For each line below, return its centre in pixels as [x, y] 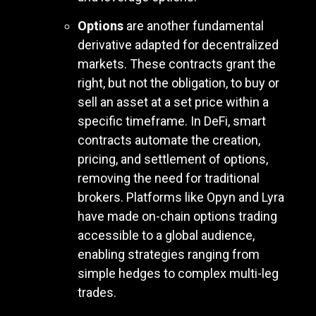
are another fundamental [194, 26]
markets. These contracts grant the [177, 64]
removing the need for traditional [169, 178]
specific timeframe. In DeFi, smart [172, 121]
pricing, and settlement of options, [173, 159]
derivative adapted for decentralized [178, 45]
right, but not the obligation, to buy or [178, 83]
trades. [97, 293]
